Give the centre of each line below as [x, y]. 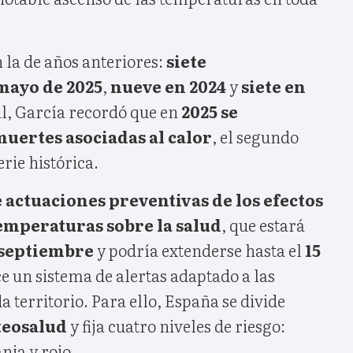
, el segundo [255, 136]
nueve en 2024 [168, 85]
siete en [273, 85]
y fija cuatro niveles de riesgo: [176, 325]
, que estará [263, 224]
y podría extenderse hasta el [199, 249]
